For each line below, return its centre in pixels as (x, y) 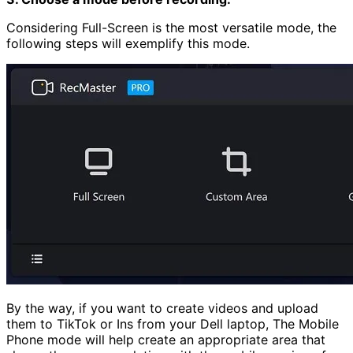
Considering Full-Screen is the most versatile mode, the (171, 27)
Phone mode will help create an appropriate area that (166, 339)
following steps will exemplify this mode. (128, 43)
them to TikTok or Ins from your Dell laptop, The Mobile (173, 323)
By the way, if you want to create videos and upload (162, 308)
